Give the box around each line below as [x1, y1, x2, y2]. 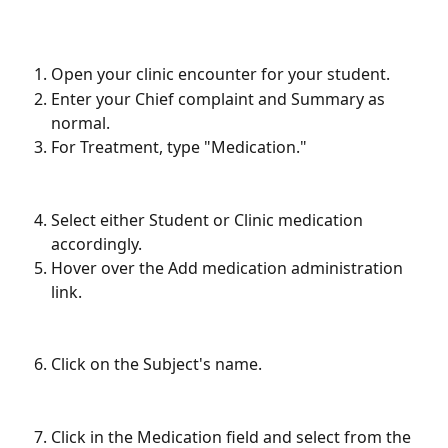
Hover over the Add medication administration [51, 256, 407, 279]
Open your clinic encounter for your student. [51, 63, 390, 86]
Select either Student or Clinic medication [51, 208, 367, 231]
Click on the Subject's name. [51, 353, 262, 376]
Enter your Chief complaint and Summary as [51, 87, 389, 110]
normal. [51, 111, 110, 134]
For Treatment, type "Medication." [51, 135, 307, 158]
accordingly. [51, 232, 142, 255]
